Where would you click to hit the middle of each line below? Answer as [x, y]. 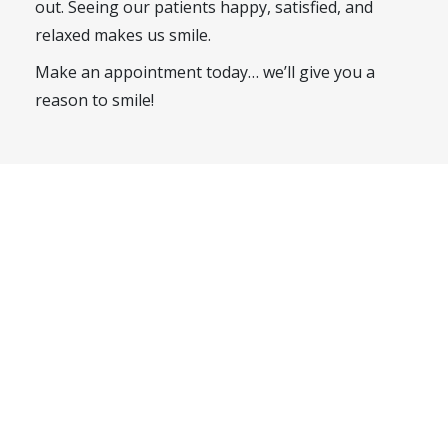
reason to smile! [94, 100]
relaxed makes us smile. [123, 35]
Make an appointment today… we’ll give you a [205, 72]
